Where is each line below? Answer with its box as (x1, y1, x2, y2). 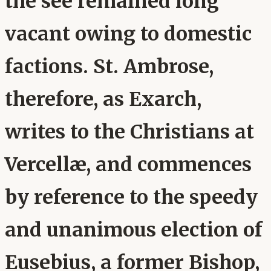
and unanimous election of (5, 218, 263, 243)
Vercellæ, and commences (5, 152, 252, 177)
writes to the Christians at (5, 120, 254, 145)
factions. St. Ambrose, (5, 54, 214, 79)
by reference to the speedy (5, 185, 258, 210)
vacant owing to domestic (5, 22, 252, 47)
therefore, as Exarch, (5, 87, 201, 112)
